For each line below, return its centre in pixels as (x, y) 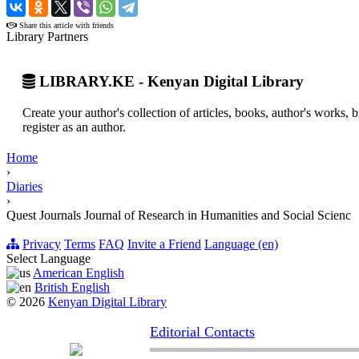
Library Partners (47, 36)
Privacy (42, 244)
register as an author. (74, 127)
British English (72, 288)
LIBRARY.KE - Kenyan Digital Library (169, 82)
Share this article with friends (65, 25)
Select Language (48, 259)
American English (79, 273)
